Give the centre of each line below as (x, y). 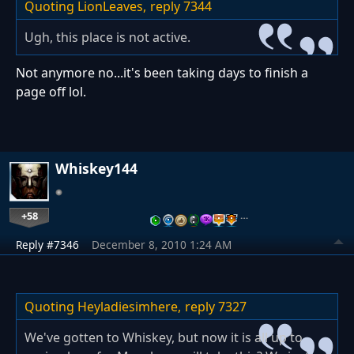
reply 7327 (216, 306)
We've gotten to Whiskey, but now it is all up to (164, 337)
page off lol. (51, 91)
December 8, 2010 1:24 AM (162, 244)
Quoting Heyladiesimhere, (103, 306)
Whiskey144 (96, 168)
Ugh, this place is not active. (107, 37)
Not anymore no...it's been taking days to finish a (162, 72)
